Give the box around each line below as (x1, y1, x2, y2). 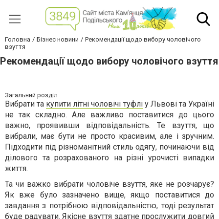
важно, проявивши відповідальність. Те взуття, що (5, 121, 214, 131)
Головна (5, 36, 30, 44)
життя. (5, 164, 28, 174)
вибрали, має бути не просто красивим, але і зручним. (5, 131, 214, 141)
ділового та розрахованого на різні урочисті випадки (5, 153, 214, 163)
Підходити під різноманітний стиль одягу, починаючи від (5, 142, 214, 152)
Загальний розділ (5, 91, 58, 99)
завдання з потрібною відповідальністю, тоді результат (5, 201, 214, 211)
